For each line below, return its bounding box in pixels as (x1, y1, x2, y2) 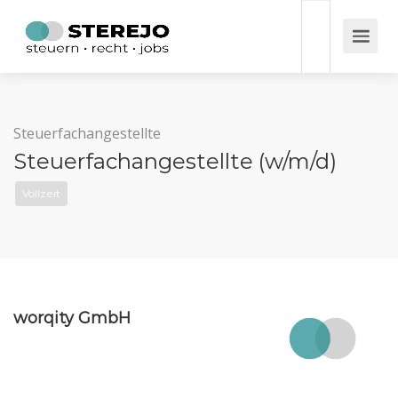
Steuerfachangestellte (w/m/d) (13, 148, 337, 174)
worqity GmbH (13, 308, 131, 328)
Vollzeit (22, 187, 60, 200)
